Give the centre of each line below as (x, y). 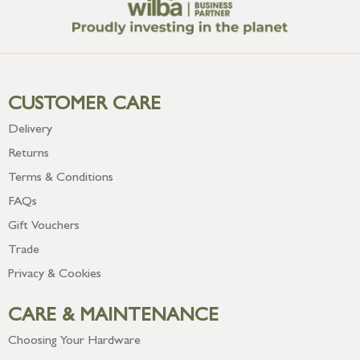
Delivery (30, 130)
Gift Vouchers (44, 226)
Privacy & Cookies (55, 274)
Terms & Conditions (61, 178)
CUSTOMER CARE (84, 106)
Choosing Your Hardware (74, 341)
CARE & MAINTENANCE (113, 317)
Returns (29, 154)
